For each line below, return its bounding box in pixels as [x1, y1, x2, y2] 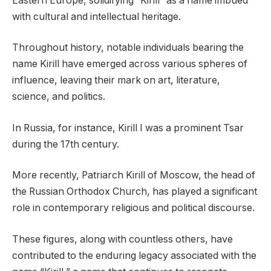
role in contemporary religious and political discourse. [12, 202, 255, 214]
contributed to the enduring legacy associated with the [12, 249, 256, 261]
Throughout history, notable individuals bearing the [12, 42, 244, 54]
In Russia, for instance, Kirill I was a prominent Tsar [12, 122, 244, 134]
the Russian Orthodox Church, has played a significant [12, 186, 257, 198]
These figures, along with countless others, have [12, 233, 233, 245]
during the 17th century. [12, 138, 119, 150]
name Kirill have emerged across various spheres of [12, 58, 247, 70]
